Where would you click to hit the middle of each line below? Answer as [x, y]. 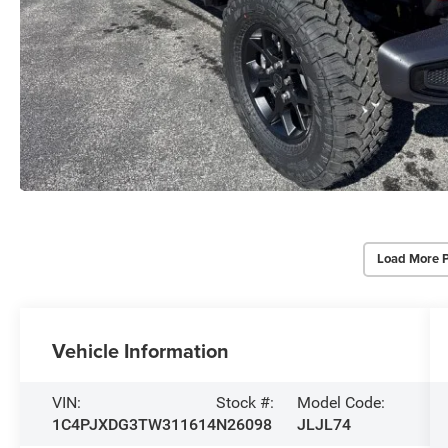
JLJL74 [324, 424]
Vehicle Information [141, 350]
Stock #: [245, 402]
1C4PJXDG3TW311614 [134, 424]
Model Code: [341, 402]
